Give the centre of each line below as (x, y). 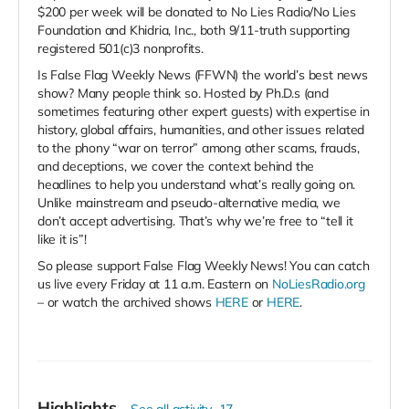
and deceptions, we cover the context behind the (176, 167)
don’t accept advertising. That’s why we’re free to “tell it (195, 221)
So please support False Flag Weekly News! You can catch (204, 266)
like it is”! (62, 240)
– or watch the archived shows (126, 303)
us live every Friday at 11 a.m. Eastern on (155, 284)
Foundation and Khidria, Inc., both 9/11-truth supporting (194, 31)
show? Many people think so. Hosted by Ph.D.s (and (183, 94)
